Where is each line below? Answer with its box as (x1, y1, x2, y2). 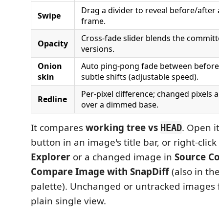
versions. (81, 43, 114, 54)
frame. (81, 15, 106, 26)
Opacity (38, 38, 68, 49)
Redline (38, 93, 67, 105)
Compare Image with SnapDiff (31, 165, 169, 178)
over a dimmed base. (81, 99, 158, 110)
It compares (31, 121, 86, 134)
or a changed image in (70, 150, 175, 163)
